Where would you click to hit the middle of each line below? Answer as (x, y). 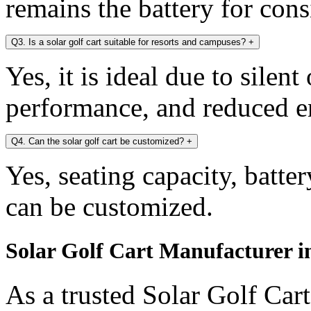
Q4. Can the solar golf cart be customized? (99, 142)
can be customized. (109, 207)
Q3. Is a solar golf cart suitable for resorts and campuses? (130, 42)
